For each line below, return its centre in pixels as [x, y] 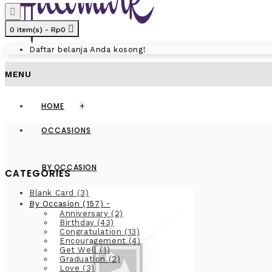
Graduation [84, 259]
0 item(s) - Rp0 [38, 30]
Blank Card [53, 193]
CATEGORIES [38, 173]
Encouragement [94, 241]
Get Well [80, 250]
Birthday [79, 223]
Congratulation [92, 232]
